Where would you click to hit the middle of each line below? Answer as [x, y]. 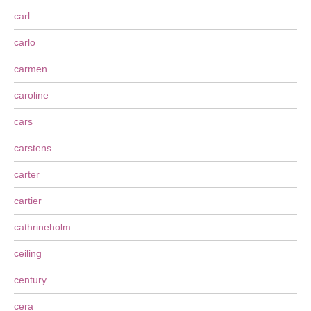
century [30, 280]
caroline [31, 95]
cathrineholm [42, 227]
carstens [33, 148]
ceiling [28, 253]
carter [27, 174]
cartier [28, 201]
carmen [31, 69]
